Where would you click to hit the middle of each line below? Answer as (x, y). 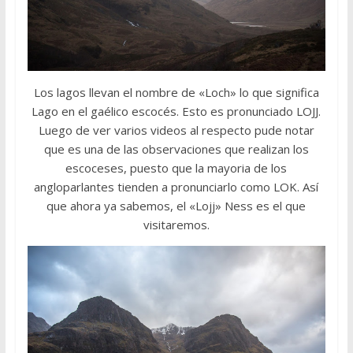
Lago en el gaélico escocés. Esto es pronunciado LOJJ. (176, 111)
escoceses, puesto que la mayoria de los (176, 167)
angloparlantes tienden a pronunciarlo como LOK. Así (176, 186)
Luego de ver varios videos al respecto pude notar (176, 130)
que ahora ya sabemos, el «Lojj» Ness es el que (176, 205)
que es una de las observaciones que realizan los (176, 149)
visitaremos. (176, 224)
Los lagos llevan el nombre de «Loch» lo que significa (176, 92)
